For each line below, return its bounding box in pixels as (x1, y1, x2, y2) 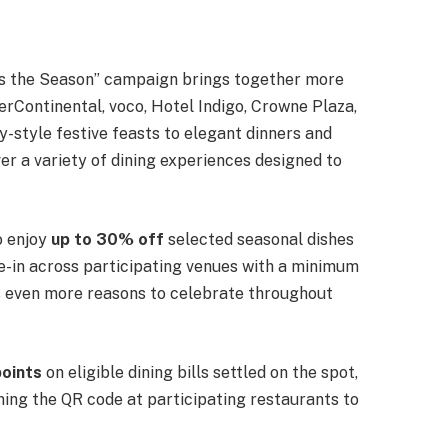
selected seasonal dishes (164, 229, 354, 249)
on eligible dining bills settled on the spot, (42, 362, 358, 382)
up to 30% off (51, 229, 164, 249)
